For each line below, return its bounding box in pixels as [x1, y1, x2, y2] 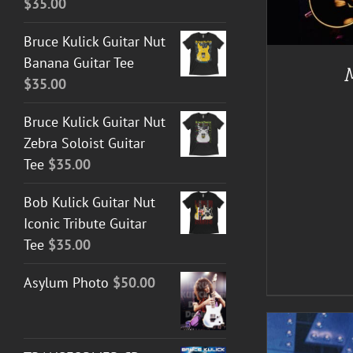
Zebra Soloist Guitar [24, 133, 145, 152]
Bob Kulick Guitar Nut [24, 192, 155, 211]
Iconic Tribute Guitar [24, 214, 147, 232]
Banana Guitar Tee [24, 53, 134, 72]
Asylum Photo [24, 273, 109, 292]
